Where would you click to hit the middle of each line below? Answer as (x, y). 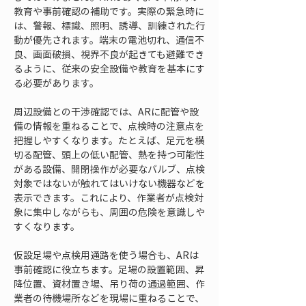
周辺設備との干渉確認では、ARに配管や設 (106, 111)
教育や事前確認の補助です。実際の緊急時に (109, 11)
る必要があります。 (56, 83)
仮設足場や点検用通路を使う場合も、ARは (106, 255)
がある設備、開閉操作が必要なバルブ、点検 (109, 169)
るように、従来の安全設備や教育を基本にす (109, 68)
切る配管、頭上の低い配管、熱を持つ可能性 (109, 154)
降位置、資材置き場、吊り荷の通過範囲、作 (109, 283)
